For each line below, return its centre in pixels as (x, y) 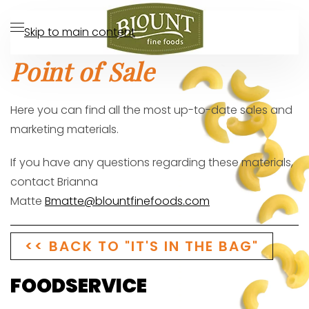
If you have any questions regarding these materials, (152, 162)
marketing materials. (64, 129)
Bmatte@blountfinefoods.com (127, 201)
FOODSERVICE (79, 286)
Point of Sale (82, 71)
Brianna (78, 182)
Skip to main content (80, 32)
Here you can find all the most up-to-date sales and (151, 110)
